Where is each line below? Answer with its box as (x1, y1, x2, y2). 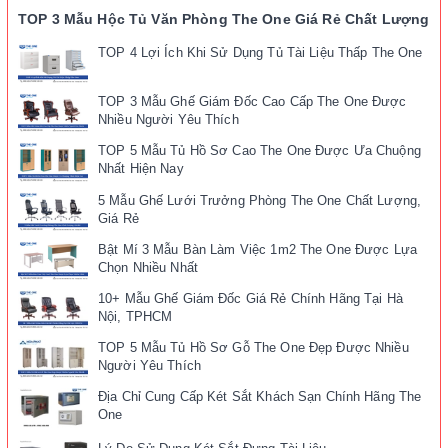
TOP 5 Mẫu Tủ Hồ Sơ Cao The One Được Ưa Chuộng (98, 143, 421, 159)
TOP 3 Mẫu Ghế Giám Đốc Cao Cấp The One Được (98, 94, 407, 110)
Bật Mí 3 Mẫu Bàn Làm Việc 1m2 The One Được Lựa (98, 241, 417, 257)
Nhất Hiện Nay (98, 161, 184, 177)
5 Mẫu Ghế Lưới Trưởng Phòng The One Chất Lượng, (98, 192, 422, 208)
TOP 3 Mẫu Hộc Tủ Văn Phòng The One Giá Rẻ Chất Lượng (18, 10, 430, 27)
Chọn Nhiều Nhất (98, 259, 198, 275)
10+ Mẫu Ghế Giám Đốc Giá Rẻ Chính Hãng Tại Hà (98, 290, 403, 306)
